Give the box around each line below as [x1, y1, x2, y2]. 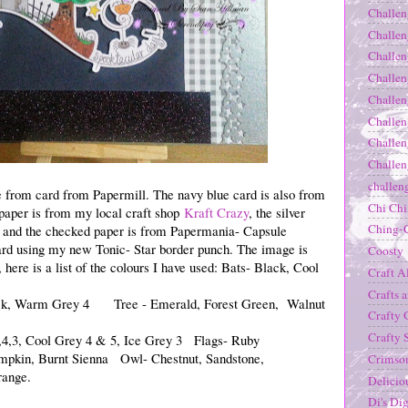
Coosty [368, 242, 403, 260]
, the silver [249, 202, 305, 221]
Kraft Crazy [184, 202, 249, 221]
